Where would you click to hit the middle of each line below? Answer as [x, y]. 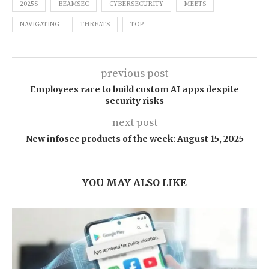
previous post [134, 74]
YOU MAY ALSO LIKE [134, 183]
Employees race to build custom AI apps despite [134, 90]
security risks [134, 101]
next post [134, 123]
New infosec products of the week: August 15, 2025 [134, 139]
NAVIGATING [40, 25]
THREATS [95, 25]
